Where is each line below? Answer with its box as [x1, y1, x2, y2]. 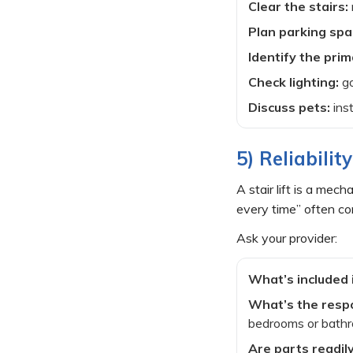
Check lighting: [248, 73, 339, 90]
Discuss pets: [248, 98, 330, 115]
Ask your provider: [236, 229, 337, 246]
